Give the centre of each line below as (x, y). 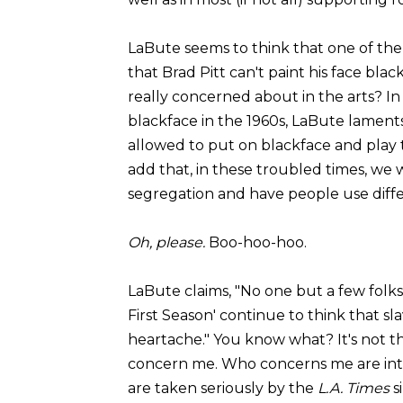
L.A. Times (354, 388)
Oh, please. (166, 242)
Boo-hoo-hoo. (256, 242)
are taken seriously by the (223, 388)
